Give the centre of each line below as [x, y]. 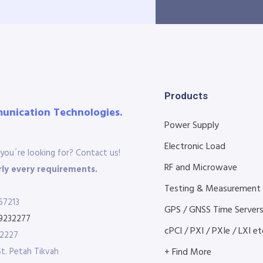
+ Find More [188, 252]
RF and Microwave [200, 168]
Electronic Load [195, 147]
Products [186, 96]
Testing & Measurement [212, 189]
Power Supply [191, 126]
